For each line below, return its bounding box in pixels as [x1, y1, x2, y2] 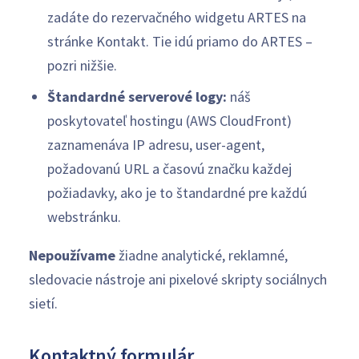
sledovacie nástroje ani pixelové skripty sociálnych [29, 270, 327, 288]
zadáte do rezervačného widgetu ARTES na [46, 8, 306, 26]
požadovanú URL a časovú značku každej [46, 159, 292, 178]
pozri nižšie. [46, 56, 117, 75]
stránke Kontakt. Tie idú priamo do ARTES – [46, 32, 313, 50]
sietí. [29, 294, 58, 313]
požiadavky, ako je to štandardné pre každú [46, 184, 307, 202]
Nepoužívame [29, 246, 115, 264]
